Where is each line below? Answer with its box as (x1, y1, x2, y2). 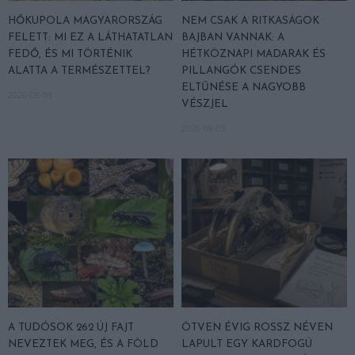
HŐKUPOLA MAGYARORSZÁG (8, 16, 162, 27)
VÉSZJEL (181, 99, 228, 110)
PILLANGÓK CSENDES (181, 66, 301, 77)
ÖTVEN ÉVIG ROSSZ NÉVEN (181, 323, 333, 334)
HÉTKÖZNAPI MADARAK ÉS (181, 49, 326, 60)
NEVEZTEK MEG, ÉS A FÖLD (8, 339, 158, 350)
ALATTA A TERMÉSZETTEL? (8, 66, 151, 77)
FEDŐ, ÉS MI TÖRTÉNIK (8, 49, 132, 60)
